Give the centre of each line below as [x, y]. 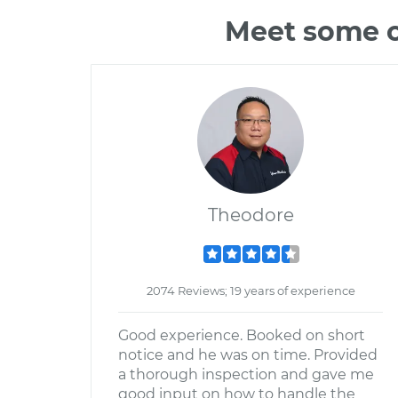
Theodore [251, 215]
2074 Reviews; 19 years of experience [251, 291]
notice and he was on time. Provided [248, 355]
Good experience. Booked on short [242, 335]
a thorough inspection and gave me [246, 374]
